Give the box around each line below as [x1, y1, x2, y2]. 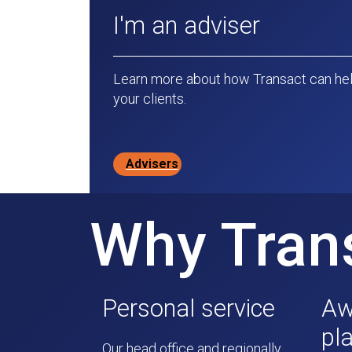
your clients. [113, 90, 186, 107]
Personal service [102, 294, 275, 323]
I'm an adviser [113, 11, 260, 40]
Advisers [126, 156, 178, 171]
